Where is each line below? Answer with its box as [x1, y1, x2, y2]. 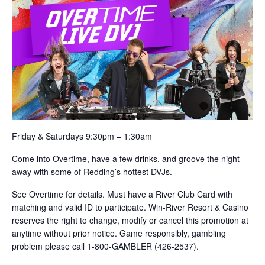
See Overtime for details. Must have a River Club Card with [12, 188, 232, 201]
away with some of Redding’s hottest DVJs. [12, 166, 172, 178]
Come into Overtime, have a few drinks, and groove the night [12, 153, 240, 165]
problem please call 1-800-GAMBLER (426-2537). [12, 240, 199, 253]
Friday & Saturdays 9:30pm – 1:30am [12, 130, 152, 143]
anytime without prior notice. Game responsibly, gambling [12, 227, 226, 240]
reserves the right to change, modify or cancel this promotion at [12, 214, 248, 227]
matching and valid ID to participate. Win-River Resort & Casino [12, 201, 248, 214]
